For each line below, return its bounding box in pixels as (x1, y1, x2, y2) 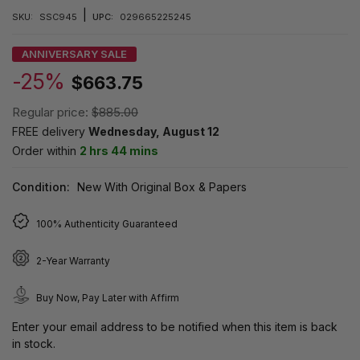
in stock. (12, 336, 55, 350)
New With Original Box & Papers (76, 179, 247, 194)
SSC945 (39, 10, 77, 22)
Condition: (12, 179, 70, 194)
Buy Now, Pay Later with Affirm (36, 291, 179, 304)
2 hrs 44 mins (80, 143, 158, 157)
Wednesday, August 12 (88, 124, 219, 138)
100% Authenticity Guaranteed (36, 217, 178, 230)
